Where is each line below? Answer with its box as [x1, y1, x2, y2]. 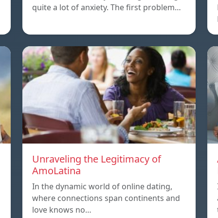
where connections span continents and [32, 193, 180, 204]
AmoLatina [32, 164, 81, 178]
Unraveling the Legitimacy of [32, 152, 161, 166]
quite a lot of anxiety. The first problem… [32, 2, 181, 13]
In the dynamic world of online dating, [32, 181, 172, 192]
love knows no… [32, 204, 91, 216]
